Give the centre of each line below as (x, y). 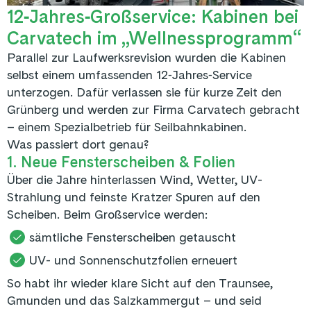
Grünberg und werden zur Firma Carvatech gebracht (153, 109)
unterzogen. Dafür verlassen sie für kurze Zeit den (144, 92)
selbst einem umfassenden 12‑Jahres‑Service (129, 74)
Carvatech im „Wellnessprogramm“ (154, 37)
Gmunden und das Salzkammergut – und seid (134, 300)
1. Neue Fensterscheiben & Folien (121, 161)
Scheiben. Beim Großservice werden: (107, 214)
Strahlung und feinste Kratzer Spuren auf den (134, 196)
